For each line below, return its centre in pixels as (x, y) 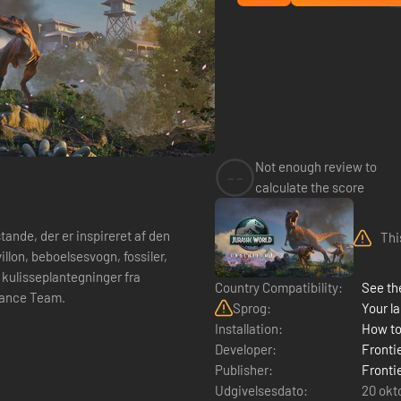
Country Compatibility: (279, 287)
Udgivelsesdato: (261, 390)
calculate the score (310, 187)
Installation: (249, 328)
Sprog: (252, 307)
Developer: (246, 349)
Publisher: (244, 369)
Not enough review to (316, 166)
